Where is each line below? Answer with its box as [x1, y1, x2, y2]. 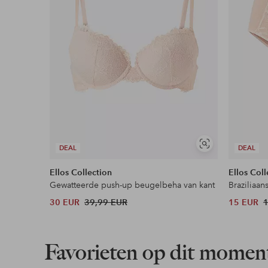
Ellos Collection [50, 167, 112, 178]
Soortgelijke [203, 143, 244, 153]
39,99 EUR [84, 197, 128, 208]
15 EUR [229, 197, 259, 208]
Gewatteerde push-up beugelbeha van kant [50, 179, 215, 191]
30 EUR [50, 197, 80, 208]
